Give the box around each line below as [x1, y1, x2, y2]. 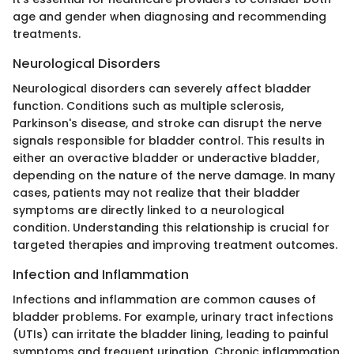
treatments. [13, 25, 81, 42]
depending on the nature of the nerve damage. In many [13, 167, 335, 183]
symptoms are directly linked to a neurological [13, 201, 284, 218]
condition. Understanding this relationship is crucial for [13, 219, 330, 235]
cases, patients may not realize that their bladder [13, 184, 300, 201]
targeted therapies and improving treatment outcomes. [13, 236, 337, 253]
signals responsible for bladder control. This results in [13, 132, 325, 149]
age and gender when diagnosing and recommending [13, 8, 326, 24]
